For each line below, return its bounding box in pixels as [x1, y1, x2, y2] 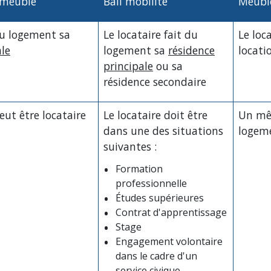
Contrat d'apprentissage [116, 206, 227, 220]
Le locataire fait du [103, 27, 198, 42]
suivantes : [103, 139, 157, 154]
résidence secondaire [103, 74, 206, 89]
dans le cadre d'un [116, 249, 197, 263]
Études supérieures [116, 191, 204, 205]
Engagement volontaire [116, 235, 223, 249]
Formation [116, 162, 163, 176]
